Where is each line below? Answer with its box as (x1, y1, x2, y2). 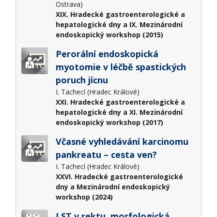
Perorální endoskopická (55, 47, 158, 60)
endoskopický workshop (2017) (55, 117, 163, 127)
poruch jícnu (55, 74, 108, 86)
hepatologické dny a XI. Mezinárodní (55, 107, 183, 117)
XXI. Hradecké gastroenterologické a (55, 97, 185, 107)
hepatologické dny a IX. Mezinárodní (55, 19, 183, 29)
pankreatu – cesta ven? (55, 148, 157, 160)
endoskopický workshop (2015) (55, 30, 163, 39)
